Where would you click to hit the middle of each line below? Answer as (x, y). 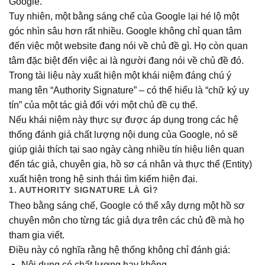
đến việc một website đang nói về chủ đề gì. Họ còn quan (128, 46)
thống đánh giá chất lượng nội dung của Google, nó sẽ (123, 134)
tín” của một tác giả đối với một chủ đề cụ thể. (103, 105)
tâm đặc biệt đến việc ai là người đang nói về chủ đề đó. (126, 60)
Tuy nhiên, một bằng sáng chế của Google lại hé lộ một (124, 16)
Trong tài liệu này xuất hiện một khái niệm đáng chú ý (120, 75)
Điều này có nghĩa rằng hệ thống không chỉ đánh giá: (119, 250)
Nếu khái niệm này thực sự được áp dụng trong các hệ (124, 119)
